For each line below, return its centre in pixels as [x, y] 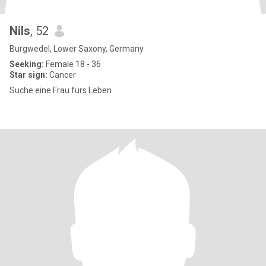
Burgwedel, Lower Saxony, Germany [77, 49]
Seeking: [27, 64]
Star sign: [28, 75]
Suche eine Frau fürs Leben [61, 90]
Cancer [62, 75]
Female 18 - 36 [72, 64]
